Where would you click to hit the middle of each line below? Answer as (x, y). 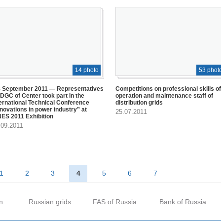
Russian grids (50, 202)
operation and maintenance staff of (164, 95)
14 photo (87, 70)
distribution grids (139, 102)
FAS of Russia (114, 202)
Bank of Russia (183, 202)
